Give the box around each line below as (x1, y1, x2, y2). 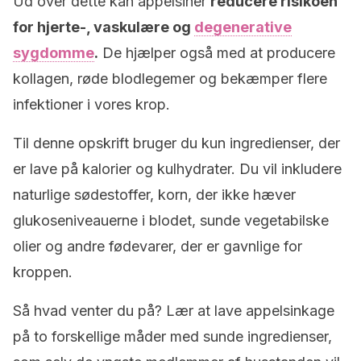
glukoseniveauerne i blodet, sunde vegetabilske (13, 212, 329, 229)
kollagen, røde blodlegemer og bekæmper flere (13, 70, 327, 87)
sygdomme (13, 44, 94, 61)
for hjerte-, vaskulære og (13, 19, 194, 35)
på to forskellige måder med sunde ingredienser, (13, 328, 332, 345)
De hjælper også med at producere (98, 44, 335, 61)
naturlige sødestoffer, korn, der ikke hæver (13, 186, 296, 203)
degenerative (194, 19, 292, 35)
